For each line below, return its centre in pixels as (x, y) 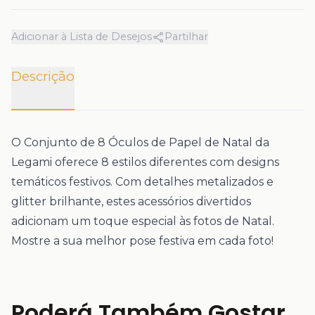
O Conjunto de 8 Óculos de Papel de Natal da (140, 142)
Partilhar (186, 37)
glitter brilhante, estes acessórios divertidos (131, 201)
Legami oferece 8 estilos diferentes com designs (145, 162)
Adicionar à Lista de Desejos (82, 37)
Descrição (43, 76)
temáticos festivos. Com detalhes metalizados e (142, 182)
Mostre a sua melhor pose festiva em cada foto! (142, 241)
